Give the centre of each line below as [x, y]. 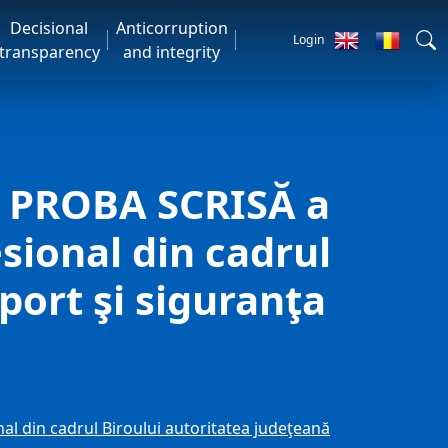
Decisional [49, 28]
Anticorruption [171, 28]
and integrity [172, 52]
